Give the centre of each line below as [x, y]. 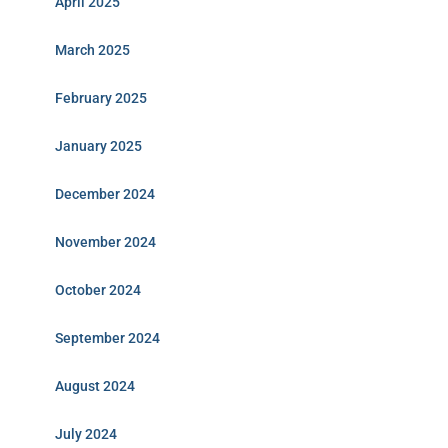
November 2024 [105, 242]
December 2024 [105, 194]
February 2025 [101, 98]
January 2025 [98, 146]
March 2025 [92, 50]
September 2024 [107, 338]
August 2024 [95, 386]
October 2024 [98, 290]
